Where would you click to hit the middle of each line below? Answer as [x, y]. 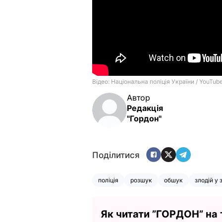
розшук [141, 180]
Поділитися [116, 155]
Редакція [145, 108]
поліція [108, 180]
